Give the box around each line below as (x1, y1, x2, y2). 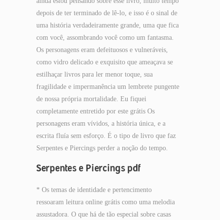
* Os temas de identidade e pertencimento (36, 186, 152, 193)
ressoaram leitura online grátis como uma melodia (36, 198, 175, 206)
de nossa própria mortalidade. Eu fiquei (36, 95, 146, 103)
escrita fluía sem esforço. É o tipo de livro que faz (36, 132, 176, 139)
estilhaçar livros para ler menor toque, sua (36, 71, 153, 78)
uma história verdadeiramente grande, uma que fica (36, 22, 179, 29)
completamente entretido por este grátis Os (36, 108, 155, 115)
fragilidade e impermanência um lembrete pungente (36, 83, 179, 90)
